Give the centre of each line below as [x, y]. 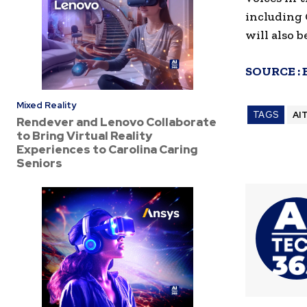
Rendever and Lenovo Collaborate [116, 122]
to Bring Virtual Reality [84, 135]
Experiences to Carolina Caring [107, 149]
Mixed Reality [46, 105]
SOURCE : [274, 72]
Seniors [39, 163]
